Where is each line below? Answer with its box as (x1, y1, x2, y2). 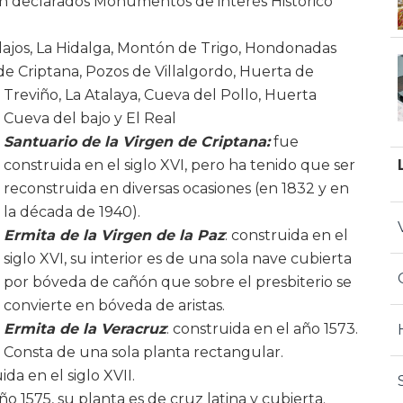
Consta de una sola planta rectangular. (4, 343, 283, 361)
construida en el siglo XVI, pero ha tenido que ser (4, 156, 355, 174)
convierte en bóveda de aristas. (4, 296, 225, 314)
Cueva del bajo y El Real (4, 109, 176, 127)
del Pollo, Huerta (193, 85, 317, 103)
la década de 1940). (4, 202, 140, 220)
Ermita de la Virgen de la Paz (4, 226, 225, 244)
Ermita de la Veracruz (4, 319, 166, 337)
